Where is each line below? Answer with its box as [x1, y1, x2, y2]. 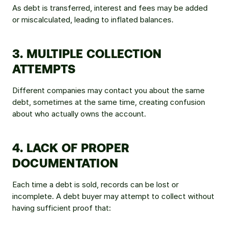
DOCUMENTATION [12, 155, 119, 170]
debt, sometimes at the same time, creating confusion [12, 97, 205, 107]
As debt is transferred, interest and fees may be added [12, 3, 208, 13]
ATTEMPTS [12, 61, 75, 76]
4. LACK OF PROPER [12, 140, 130, 155]
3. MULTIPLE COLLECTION [12, 46, 162, 61]
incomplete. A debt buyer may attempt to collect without [12, 191, 214, 201]
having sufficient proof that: [12, 203, 111, 213]
